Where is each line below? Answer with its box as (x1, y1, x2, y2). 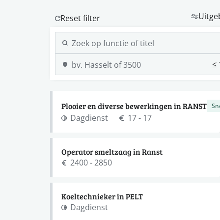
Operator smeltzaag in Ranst (61, 146, 163, 157)
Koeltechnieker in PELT (61, 191, 143, 201)
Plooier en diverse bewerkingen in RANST (61, 100, 207, 111)
